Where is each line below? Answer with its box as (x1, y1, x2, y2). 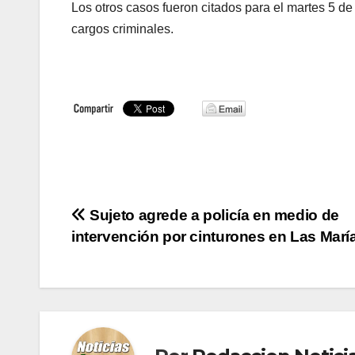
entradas (71, 270, 176, 302)
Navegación (71, 205, 214, 237)
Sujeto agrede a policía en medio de (86, 207, 339, 224)
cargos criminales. (71, 22, 174, 36)
